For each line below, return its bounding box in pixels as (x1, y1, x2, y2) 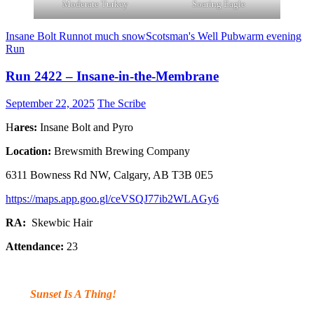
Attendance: (6, 240, 64, 252)
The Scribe (97, 97, 146, 109)
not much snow (78, 30, 146, 43)
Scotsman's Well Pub (146, 30, 238, 43)
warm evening (238, 30, 301, 43)
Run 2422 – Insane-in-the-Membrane (6, 69, 219, 84)
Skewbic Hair (26, 216, 93, 228)
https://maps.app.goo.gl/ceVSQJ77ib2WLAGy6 (6, 192, 219, 205)
